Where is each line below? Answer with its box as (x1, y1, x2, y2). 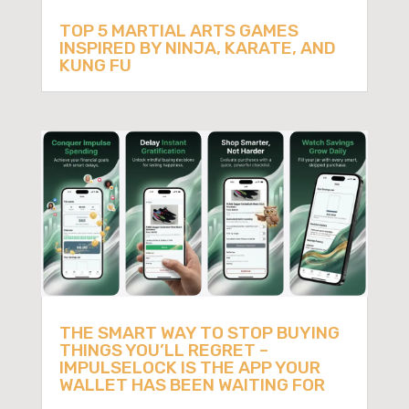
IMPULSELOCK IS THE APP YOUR (58, 356, 320, 378)
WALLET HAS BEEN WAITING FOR (58, 373, 325, 395)
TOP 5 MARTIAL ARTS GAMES (58, 20, 299, 42)
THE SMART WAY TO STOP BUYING (58, 321, 340, 343)
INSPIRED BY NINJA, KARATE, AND (58, 37, 336, 59)
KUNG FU (58, 55, 131, 77)
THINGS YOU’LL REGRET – (58, 339, 268, 361)
